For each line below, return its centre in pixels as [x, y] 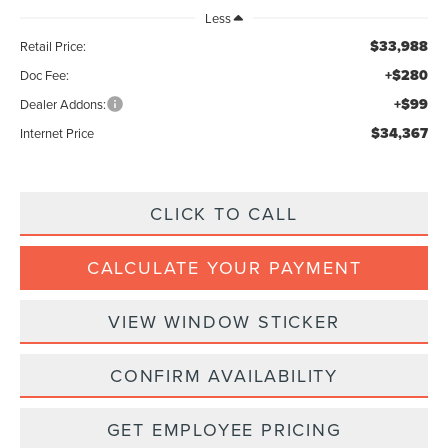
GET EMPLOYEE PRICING [224, 430]
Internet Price [57, 133]
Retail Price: [53, 46]
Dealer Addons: [63, 104]
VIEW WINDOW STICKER [224, 322]
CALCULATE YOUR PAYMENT [224, 268]
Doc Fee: [45, 75]
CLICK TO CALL [224, 214]
